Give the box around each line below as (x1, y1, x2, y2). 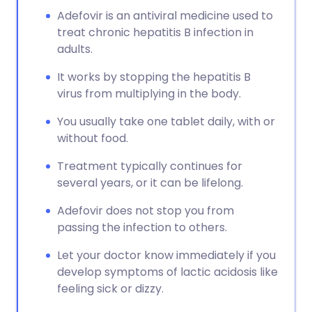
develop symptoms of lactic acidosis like (57, 264, 278, 280)
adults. (57, 41, 93, 57)
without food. (57, 130, 128, 146)
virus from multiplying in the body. (57, 86, 241, 102)
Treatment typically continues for (57, 158, 242, 174)
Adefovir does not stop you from (57, 203, 234, 219)
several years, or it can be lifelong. (57, 175, 243, 191)
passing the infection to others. (57, 219, 227, 235)
